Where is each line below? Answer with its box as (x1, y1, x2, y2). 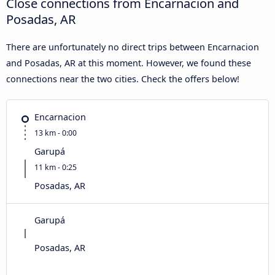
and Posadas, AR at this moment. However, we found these (6, 56, 251, 69)
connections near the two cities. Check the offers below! (6, 72, 239, 85)
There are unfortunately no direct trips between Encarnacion (6, 41, 259, 53)
